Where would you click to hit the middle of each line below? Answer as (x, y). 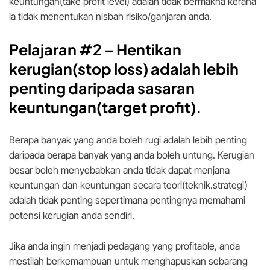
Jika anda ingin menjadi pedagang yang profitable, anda (124, 246)
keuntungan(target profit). (105, 108)
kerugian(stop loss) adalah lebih (124, 69)
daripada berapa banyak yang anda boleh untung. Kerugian (132, 155)
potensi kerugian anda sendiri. (72, 215)
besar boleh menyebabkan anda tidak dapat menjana (119, 170)
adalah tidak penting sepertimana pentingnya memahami (127, 200)
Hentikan (149, 50)
